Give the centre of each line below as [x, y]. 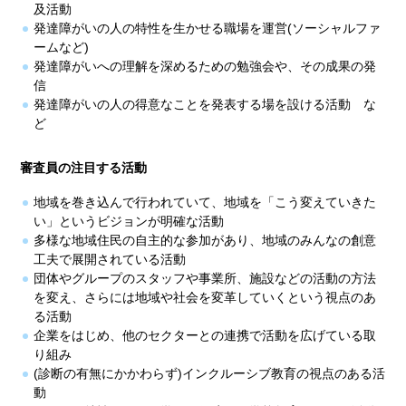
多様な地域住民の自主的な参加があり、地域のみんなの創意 [205, 241]
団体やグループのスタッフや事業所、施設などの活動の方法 [205, 279]
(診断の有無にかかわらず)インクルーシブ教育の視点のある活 [210, 374]
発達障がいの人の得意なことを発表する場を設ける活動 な [205, 105]
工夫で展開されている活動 [110, 260]
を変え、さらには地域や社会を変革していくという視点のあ [205, 298]
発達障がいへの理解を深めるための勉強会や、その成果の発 [205, 67]
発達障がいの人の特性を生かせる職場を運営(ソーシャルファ [208, 29]
